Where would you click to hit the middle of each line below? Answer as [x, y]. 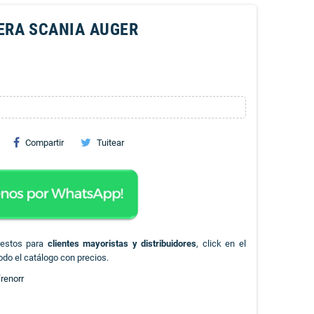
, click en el [221, 243]
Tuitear [110, 143]
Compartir [44, 143]
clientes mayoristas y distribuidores [122, 243]
